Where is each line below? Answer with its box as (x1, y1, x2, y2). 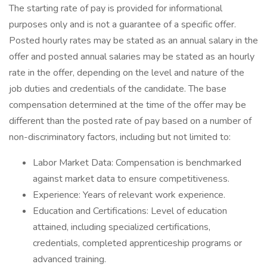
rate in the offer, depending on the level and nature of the (9, 66, 244, 79)
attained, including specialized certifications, (33, 221, 210, 234)
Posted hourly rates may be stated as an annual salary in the (9, 34, 258, 47)
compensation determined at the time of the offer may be (9, 98, 246, 111)
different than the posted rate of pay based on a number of (9, 114, 252, 128)
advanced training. (33, 253, 106, 266)
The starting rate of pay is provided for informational (9, 2, 222, 15)
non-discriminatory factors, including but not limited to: (9, 131, 231, 144)
